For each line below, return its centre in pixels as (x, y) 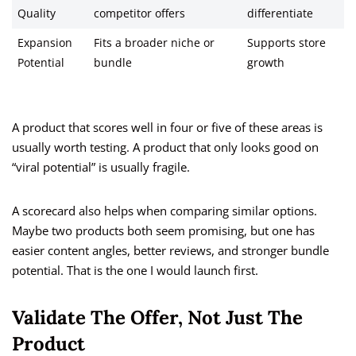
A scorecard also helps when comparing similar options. (164, 211)
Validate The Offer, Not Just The (157, 318)
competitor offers (139, 14)
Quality (36, 14)
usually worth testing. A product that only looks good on (165, 147)
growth (265, 63)
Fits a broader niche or (154, 43)
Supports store (286, 43)
